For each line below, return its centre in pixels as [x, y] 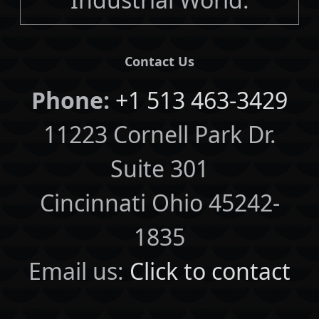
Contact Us [159, 61]
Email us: [79, 271]
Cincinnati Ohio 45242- [159, 202]
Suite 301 [159, 168]
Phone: [70, 100]
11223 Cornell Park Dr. [159, 134]
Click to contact [210, 271]
